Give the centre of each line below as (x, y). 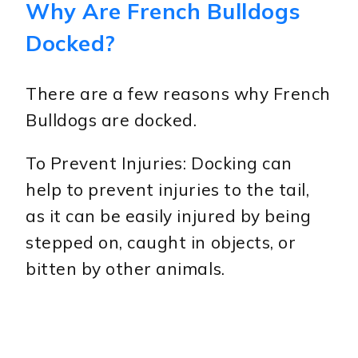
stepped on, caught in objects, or (161, 243)
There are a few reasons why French (178, 94)
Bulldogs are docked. (111, 120)
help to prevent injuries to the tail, (168, 190)
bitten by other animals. (125, 269)
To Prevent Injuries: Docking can (159, 163)
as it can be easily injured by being (169, 216)
